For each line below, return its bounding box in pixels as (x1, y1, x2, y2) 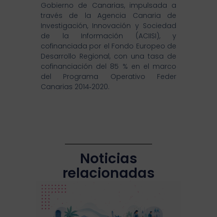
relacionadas (62, 163, 155, 183)
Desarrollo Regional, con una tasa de (41, 51, 176, 61)
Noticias (80, 149, 137, 168)
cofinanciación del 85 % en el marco (41, 61, 176, 71)
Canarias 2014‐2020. (41, 81, 109, 92)
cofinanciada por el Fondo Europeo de (41, 41, 176, 51)
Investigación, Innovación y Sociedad (41, 20, 176, 31)
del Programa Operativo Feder (41, 71, 176, 81)
